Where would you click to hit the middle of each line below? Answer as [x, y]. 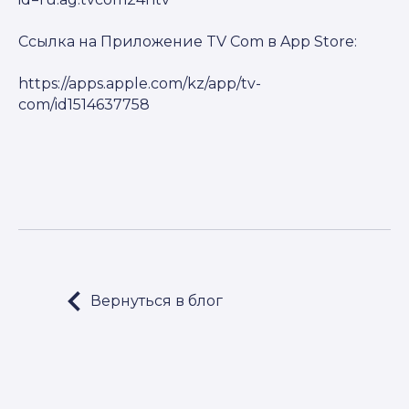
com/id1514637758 [84, 105]
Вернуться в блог [157, 301]
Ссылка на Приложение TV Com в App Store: [188, 42]
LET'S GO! [141, 301]
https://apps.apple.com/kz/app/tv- [140, 84]
